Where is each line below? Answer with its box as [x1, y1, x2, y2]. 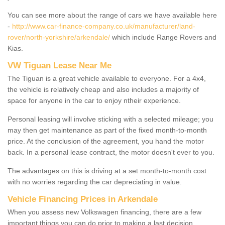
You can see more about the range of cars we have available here [8, 11, 217, 19]
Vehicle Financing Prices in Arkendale [8, 194, 158, 204]
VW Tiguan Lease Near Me [8, 60, 111, 70]
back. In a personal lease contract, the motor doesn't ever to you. [8, 148, 214, 156]
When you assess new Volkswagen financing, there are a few [8, 207, 201, 216]
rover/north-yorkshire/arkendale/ [8, 33, 110, 41]
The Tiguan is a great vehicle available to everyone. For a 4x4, [8, 74, 206, 82]
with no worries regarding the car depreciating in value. [8, 177, 182, 186]
